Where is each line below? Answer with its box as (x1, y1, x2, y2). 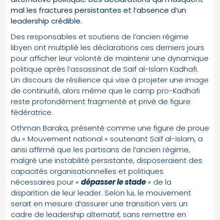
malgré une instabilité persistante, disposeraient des (11, 155, 202, 165)
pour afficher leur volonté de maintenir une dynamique (11, 53, 209, 63)
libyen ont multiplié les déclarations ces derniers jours (11, 42, 204, 53)
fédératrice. (11, 107, 53, 117)
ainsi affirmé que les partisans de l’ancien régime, (11, 144, 190, 155)
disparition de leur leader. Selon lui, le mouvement (11, 187, 191, 198)
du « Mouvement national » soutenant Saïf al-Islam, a (11, 133, 203, 144)
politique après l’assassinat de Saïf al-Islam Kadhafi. (11, 63, 198, 74)
